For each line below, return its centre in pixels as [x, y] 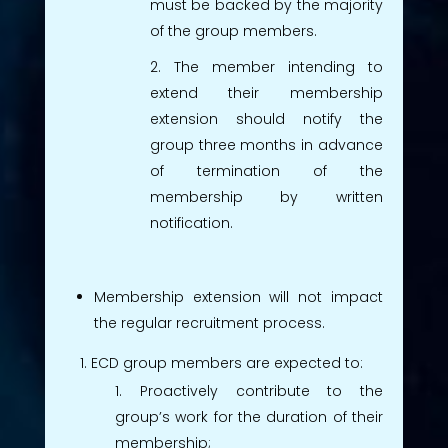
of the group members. [233, 30]
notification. [191, 222]
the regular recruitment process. [209, 322]
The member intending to [278, 66]
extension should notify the [266, 118]
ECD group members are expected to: [226, 362]
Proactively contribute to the [261, 390]
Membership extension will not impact [238, 296]
